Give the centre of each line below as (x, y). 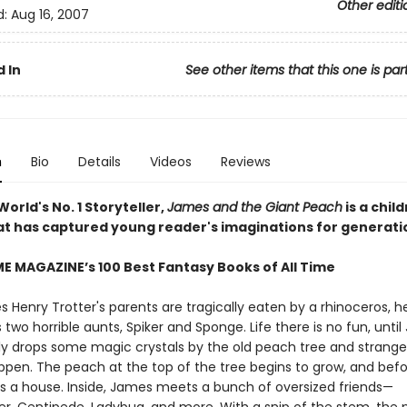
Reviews (245, 162)
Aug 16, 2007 (50, 15)
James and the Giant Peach (254, 207)
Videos (170, 162)
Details (99, 162)
